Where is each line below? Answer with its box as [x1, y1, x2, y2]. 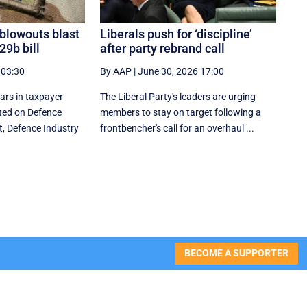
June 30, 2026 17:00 [138, 65, 225, 77]
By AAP [100, 65, 132, 77]
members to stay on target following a [100, 106, 262, 118]
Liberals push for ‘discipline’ [100, 26, 253, 41]
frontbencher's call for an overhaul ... [100, 122, 255, 134]
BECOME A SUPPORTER [184, 247, 288, 259]
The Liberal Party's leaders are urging [100, 90, 256, 102]
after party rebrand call [100, 40, 225, 56]
